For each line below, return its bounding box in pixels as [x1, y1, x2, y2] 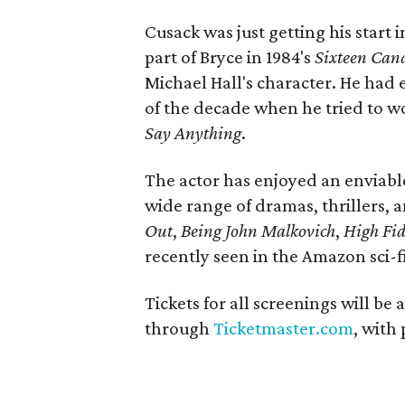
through [145, 316, 214, 339]
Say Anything [145, 121, 242, 144]
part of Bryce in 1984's [145, 45, 316, 68]
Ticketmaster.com [213, 316, 354, 339]
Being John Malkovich [181, 219, 336, 241]
